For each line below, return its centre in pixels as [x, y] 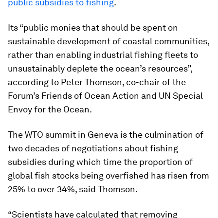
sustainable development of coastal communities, [109, 41]
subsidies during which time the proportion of [100, 162]
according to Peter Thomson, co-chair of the [97, 82]
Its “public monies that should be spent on [93, 27]
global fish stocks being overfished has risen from [109, 175]
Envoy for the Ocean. [50, 109]
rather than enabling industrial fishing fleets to [103, 54]
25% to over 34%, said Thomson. [73, 189]
